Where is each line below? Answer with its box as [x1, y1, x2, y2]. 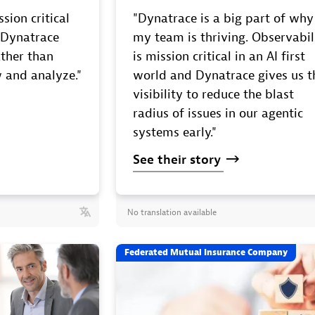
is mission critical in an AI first [133, 48, 306, 65]
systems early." [133, 124, 217, 141]
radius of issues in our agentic [133, 105, 304, 122]
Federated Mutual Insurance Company [124, 246, 288, 258]
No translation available [127, 206, 217, 218]
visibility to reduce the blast [133, 86, 295, 103]
